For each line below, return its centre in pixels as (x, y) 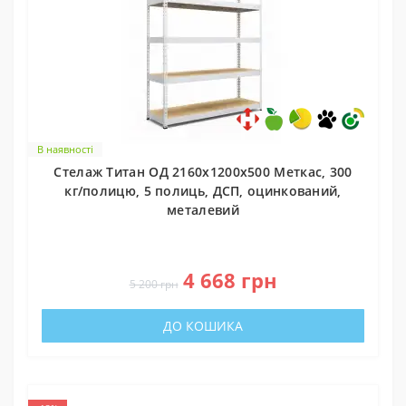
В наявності (65, 149)
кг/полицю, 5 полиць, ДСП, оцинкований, (203, 190)
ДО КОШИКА (203, 325)
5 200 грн (154, 284)
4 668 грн (230, 280)
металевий (203, 209)
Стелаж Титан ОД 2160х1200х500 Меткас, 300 (203, 171)
